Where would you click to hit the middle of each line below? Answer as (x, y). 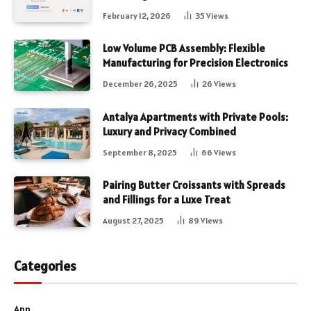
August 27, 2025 (133, 221)
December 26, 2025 (140, 84)
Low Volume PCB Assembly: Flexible (184, 49)
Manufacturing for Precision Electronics (195, 63)
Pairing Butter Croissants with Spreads (194, 185)
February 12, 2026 (137, 16)
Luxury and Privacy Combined (170, 131)
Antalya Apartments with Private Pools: (195, 117)
